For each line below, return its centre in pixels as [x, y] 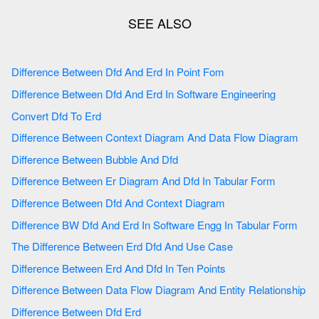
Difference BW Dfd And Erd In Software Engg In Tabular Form [220, 224]
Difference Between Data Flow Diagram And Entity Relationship [252, 290]
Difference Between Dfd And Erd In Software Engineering [220, 94]
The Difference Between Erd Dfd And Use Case [199, 246]
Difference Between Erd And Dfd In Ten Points [195, 268]
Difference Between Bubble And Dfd [171, 159]
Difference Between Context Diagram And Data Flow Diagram [255, 137]
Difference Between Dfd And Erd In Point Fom [195, 72]
